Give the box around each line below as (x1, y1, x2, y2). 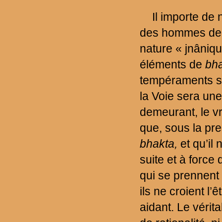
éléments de (139, 57, 205, 71)
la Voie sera (139, 89, 200, 103)
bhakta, (139, 137, 177, 150)
